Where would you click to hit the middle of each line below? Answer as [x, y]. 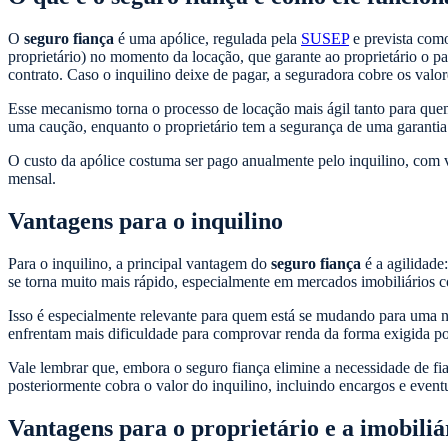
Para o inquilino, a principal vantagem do [139, 264]
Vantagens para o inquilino [145, 221]
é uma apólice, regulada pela [207, 39]
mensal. [32, 179]
